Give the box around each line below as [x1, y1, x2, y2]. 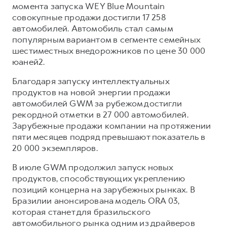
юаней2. [12, 56, 45, 67]
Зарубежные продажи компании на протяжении [12, 120, 211, 131]
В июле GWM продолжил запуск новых [12, 161, 173, 173]
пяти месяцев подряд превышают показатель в [12, 131, 206, 142]
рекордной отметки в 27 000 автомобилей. [12, 108, 188, 120]
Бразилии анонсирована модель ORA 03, [12, 195, 180, 206]
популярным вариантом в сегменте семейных [12, 33, 201, 45]
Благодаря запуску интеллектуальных [12, 75, 169, 87]
